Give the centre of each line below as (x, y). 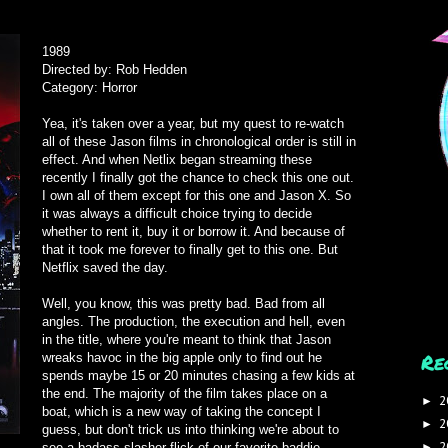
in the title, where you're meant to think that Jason (186, 339)
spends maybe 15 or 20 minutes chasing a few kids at (198, 375)
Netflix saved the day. (105, 267)
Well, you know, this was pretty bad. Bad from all (183, 303)
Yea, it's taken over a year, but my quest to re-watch (193, 123)
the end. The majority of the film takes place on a (184, 393)
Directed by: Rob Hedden (114, 69)
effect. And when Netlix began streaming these (177, 159)
